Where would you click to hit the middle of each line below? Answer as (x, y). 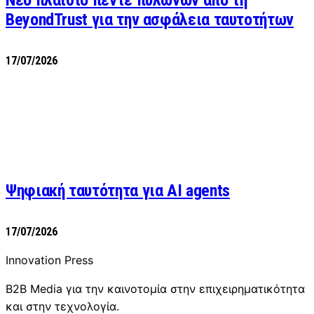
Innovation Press (49, 260)
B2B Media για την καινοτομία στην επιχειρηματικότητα (155, 288)
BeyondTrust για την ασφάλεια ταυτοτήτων (150, 20)
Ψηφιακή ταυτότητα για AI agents (118, 190)
